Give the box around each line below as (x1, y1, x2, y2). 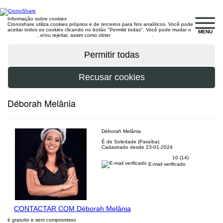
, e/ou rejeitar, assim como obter (37, 32, 112, 38)
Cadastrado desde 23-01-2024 (102, 144, 173, 150)
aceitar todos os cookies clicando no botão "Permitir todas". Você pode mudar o (7, 27, 191, 32)
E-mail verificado (147, 161, 186, 167)
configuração (7, 32, 37, 38)
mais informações (112, 32, 152, 38)
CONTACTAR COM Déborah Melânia (14, 205, 131, 213)
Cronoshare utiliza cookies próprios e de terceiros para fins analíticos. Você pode (7, 21, 193, 27)
